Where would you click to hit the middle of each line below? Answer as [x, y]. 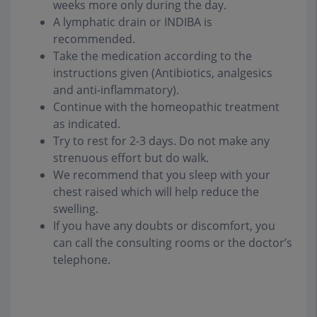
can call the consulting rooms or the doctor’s [173, 243]
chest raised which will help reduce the [156, 192]
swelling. [76, 209]
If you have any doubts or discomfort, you [164, 226]
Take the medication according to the [152, 56]
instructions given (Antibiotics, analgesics [163, 73]
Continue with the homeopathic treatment [166, 107]
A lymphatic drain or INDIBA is [133, 22]
